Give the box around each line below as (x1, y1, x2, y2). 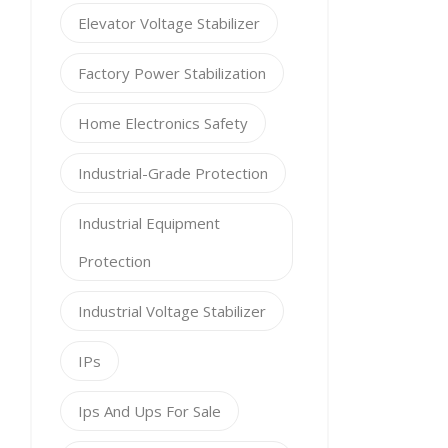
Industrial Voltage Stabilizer (78, 301, 266, 321)
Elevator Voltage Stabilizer (78, 13, 260, 33)
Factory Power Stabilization (78, 63, 266, 83)
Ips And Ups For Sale (78, 401, 221, 421)
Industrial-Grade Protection (78, 163, 268, 183)
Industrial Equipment (78, 213, 220, 233)
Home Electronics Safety (78, 113, 248, 133)
